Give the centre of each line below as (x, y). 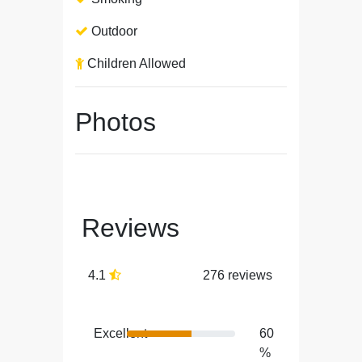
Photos (116, 122)
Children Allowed (135, 63)
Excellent (120, 333)
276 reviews (238, 275)
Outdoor (113, 31)
